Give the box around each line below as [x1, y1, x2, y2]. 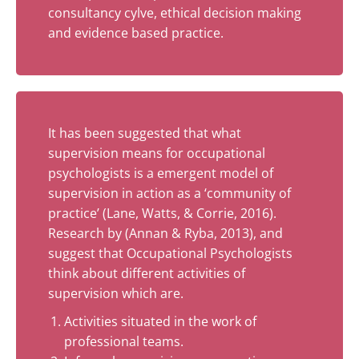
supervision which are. [48, 284, 187, 302]
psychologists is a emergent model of [48, 163, 273, 182]
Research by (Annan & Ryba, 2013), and [48, 224, 283, 242]
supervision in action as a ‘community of [48, 184, 291, 202]
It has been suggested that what [48, 123, 241, 142]
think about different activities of [48, 264, 245, 282]
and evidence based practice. [48, 23, 224, 42]
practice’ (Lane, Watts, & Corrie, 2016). [48, 204, 276, 222]
